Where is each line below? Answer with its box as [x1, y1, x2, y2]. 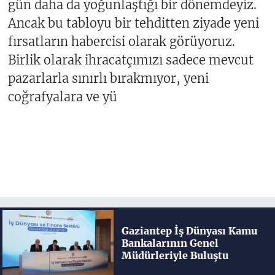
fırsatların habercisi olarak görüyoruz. [7, 34, 235, 50]
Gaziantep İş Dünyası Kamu [121, 225, 257, 238]
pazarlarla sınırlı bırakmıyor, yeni [7, 71, 209, 87]
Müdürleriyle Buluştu [121, 249, 228, 262]
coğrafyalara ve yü [7, 89, 117, 105]
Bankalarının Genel [121, 237, 219, 250]
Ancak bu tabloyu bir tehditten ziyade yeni [7, 15, 259, 31]
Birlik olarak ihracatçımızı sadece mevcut [7, 52, 254, 68]
